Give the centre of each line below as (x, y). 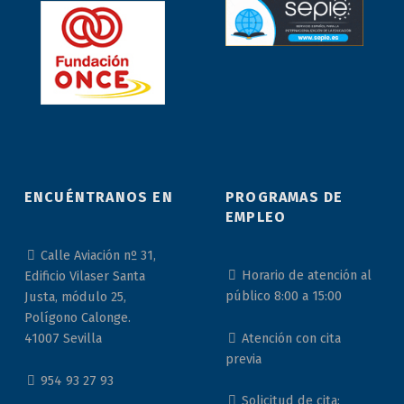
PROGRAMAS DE (284, 197)
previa (243, 358)
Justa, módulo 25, (75, 297)
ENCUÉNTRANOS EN (98, 197)
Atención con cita (290, 338)
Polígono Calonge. (77, 318)
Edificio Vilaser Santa (84, 276)
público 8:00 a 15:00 (283, 296)
